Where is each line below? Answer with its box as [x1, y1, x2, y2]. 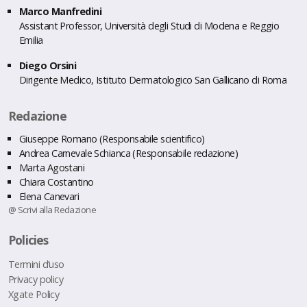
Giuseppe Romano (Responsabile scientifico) [19, 132, 205, 145]
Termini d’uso [8, 257, 64, 271]
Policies [8, 231, 49, 248]
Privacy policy [8, 272, 64, 286]
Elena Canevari [19, 189, 79, 203]
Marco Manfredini [19, 4, 102, 18]
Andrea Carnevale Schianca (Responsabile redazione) [19, 146, 238, 160]
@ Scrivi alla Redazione [8, 203, 97, 216]
